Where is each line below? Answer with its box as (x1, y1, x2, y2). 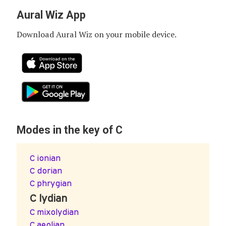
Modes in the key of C (16, 123, 123, 136)
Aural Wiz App (16, 9, 86, 22)
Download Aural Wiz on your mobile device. (16, 29, 177, 40)
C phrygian (29, 178, 72, 189)
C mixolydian (29, 207, 79, 217)
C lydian (29, 192, 68, 204)
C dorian (29, 165, 63, 176)
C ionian (29, 153, 61, 163)
